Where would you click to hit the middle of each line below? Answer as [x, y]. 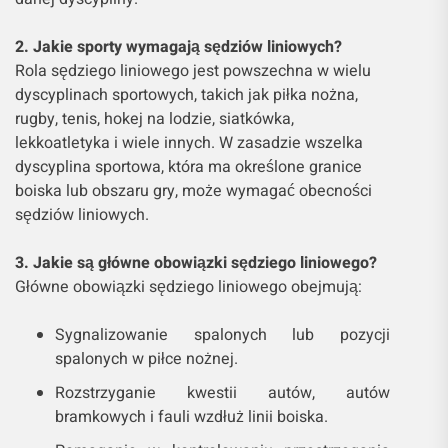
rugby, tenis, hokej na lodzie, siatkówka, [154, 118]
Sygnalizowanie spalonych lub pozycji [223, 334]
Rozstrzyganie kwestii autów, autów [223, 392]
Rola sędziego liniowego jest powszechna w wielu [193, 70]
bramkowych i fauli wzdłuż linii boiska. [191, 416]
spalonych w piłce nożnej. [146, 358]
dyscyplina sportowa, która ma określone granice [188, 166]
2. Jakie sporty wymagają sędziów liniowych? [178, 46]
